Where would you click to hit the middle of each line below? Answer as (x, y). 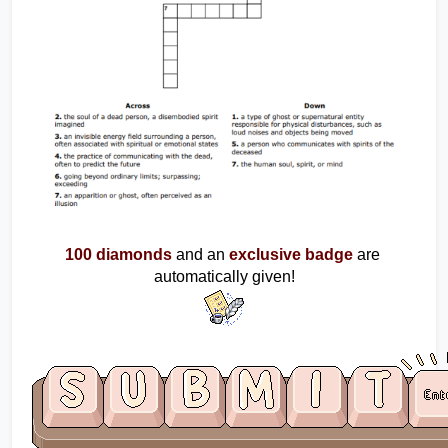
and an (200, 255)
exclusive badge (290, 255)
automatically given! (224, 277)
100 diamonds (118, 255)
